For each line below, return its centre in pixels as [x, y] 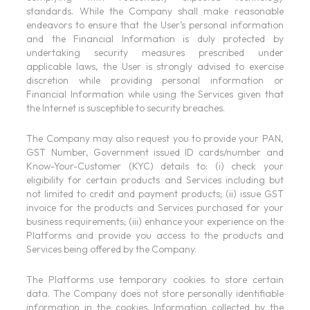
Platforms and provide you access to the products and [155, 236]
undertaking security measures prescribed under [155, 53]
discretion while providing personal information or [155, 81]
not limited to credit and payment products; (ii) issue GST [155, 194]
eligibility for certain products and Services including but [155, 180]
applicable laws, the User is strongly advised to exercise [155, 67]
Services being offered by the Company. [112, 249]
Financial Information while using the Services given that [155, 94]
